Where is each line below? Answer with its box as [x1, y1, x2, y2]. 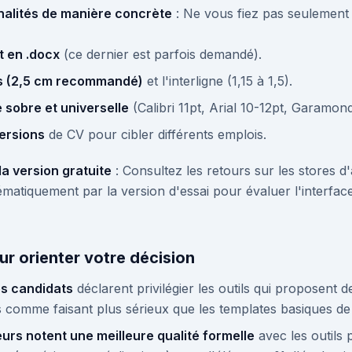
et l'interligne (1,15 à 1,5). [143, 73, 292, 89]
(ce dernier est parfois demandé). [60, 46, 262, 62]
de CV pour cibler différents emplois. [45, 126, 266, 142]
